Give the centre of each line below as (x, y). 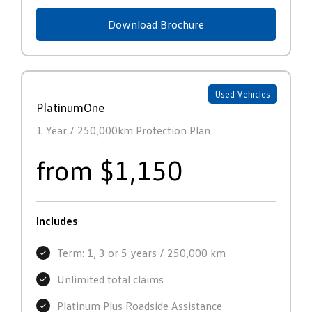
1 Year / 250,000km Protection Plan (123, 131)
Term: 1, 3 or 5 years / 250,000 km (141, 253)
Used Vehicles (243, 94)
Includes (57, 221)
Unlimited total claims (110, 280)
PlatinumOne (70, 108)
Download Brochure (156, 25)
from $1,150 (109, 170)
